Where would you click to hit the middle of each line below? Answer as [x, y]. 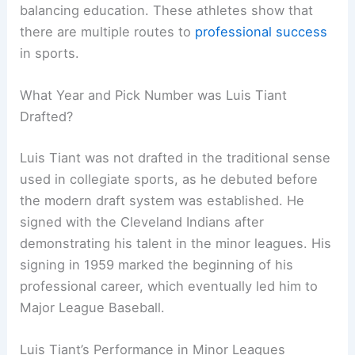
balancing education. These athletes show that [167, 11]
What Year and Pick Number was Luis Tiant [154, 95]
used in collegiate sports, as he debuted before [169, 179]
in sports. [50, 53]
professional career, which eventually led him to [169, 286]
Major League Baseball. [93, 308]
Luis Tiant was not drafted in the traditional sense [176, 158]
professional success [261, 32]
